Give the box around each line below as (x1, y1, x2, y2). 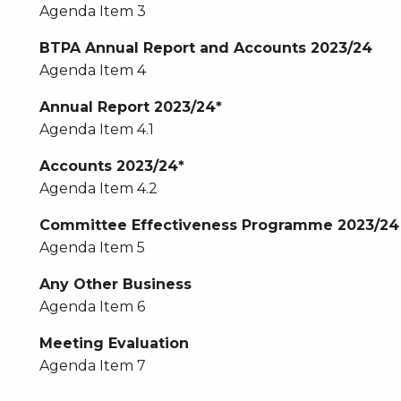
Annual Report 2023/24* (38, 98, 222, 115)
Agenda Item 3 (38, 3, 146, 20)
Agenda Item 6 (38, 298, 145, 315)
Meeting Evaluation (38, 335, 189, 352)
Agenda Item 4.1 (38, 121, 154, 138)
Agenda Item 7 (38, 357, 146, 374)
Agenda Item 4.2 (38, 180, 158, 197)
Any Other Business (38, 276, 192, 293)
